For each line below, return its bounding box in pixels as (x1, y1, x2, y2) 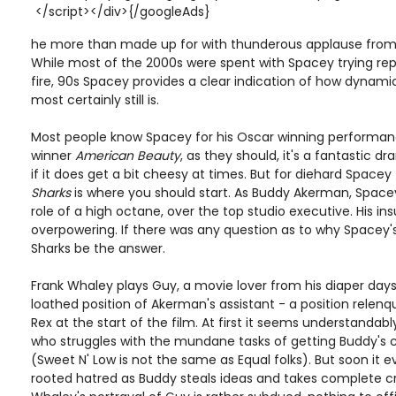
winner (31, 147, 75, 164)
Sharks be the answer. (31, 240, 165, 257)
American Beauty (75, 147, 180, 164)
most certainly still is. (31, 91, 159, 109)
